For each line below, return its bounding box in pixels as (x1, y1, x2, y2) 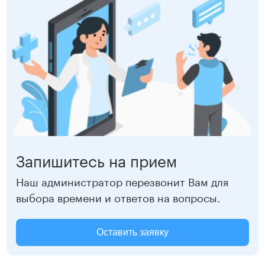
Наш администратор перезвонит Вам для (16, 172, 229, 189)
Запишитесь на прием (16, 146, 177, 171)
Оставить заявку (96, 227, 169, 237)
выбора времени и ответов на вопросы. (16, 188, 221, 205)
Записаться (21, 12, 75, 22)
